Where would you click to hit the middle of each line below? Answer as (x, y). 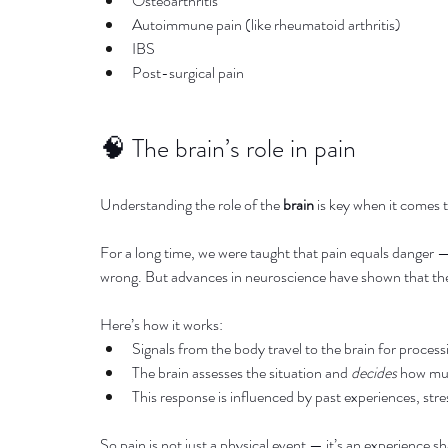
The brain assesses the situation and (241, 372)
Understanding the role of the (191, 204)
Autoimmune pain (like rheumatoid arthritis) (266, 24)
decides (374, 372)
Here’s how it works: (161, 324)
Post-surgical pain (188, 72)
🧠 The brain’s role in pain (228, 148)
